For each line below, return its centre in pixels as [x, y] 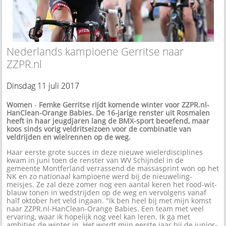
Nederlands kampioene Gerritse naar [95, 51]
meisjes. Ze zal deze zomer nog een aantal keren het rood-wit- [112, 184]
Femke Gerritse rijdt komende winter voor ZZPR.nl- [124, 104]
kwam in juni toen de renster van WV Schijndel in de [95, 160]
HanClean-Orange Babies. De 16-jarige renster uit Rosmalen [108, 112]
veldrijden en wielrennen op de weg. [69, 137]
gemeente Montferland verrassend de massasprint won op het [113, 168]
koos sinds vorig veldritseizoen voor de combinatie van [99, 129]
